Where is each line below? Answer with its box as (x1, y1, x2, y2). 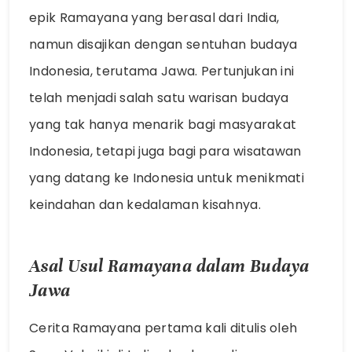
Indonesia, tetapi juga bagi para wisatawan (29, 142, 302, 160)
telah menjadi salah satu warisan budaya (29, 89, 289, 107)
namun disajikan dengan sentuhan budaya (29, 35, 298, 53)
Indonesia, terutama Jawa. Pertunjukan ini (29, 62, 295, 80)
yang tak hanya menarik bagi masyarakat (29, 115, 297, 134)
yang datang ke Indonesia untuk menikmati (29, 169, 304, 187)
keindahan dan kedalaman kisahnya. (29, 196, 261, 214)
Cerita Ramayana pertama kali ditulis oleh (29, 318, 298, 337)
